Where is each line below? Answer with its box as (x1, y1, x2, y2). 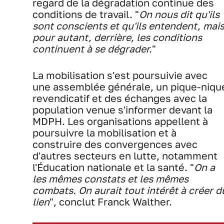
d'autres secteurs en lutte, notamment (32, 150, 217, 162)
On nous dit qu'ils (139, 8, 219, 20)
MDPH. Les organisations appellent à (32, 115, 208, 127)
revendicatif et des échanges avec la (32, 92, 207, 104)
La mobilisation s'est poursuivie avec (32, 69, 207, 81)
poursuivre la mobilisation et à (32, 127, 176, 139)
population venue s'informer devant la (32, 104, 212, 116)
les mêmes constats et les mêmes (32, 173, 188, 185)
